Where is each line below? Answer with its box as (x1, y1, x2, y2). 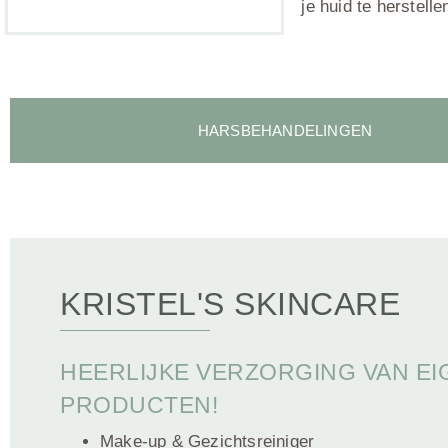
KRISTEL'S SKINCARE (60, 286, 400, 322)
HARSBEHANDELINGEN (197, 122, 373, 139)
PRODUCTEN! (60, 392, 218, 418)
